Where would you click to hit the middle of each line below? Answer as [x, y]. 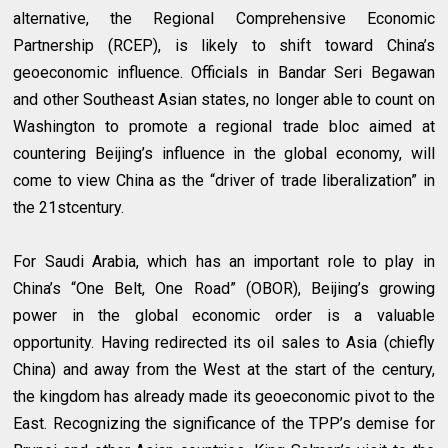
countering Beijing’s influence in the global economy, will [224, 154]
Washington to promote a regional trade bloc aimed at [224, 127]
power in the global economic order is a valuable [224, 316]
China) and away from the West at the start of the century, [224, 370]
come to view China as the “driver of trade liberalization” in [224, 181]
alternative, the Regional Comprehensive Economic [224, 19]
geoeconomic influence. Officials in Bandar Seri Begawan [224, 73]
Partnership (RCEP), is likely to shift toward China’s [224, 46]
